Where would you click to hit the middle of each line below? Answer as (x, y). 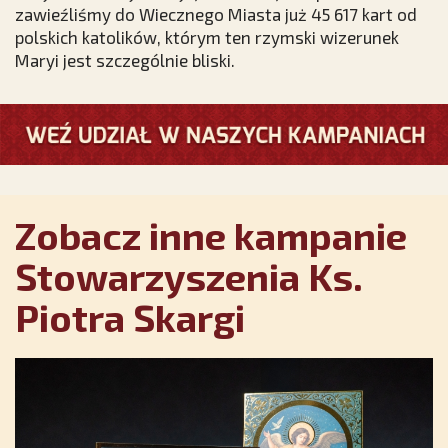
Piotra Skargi (130, 316)
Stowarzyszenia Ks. (189, 275)
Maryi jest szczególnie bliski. (125, 60)
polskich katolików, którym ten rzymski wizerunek (207, 37)
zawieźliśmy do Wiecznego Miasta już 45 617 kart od (216, 14)
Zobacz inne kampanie (211, 234)
